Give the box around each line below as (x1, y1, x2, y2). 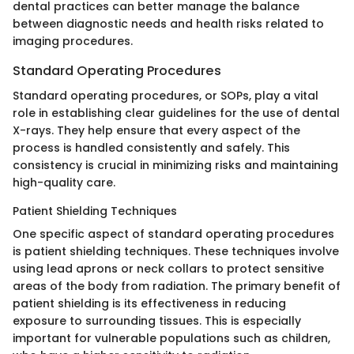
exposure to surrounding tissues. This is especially (13, 312, 301, 329)
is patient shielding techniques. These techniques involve (13, 243, 339, 259)
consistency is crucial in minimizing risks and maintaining (13, 156, 338, 173)
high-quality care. (13, 174, 115, 190)
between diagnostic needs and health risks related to (13, 15, 324, 32)
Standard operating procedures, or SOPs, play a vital (13, 87, 318, 104)
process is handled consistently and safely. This (13, 139, 290, 156)
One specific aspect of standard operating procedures (13, 225, 334, 242)
